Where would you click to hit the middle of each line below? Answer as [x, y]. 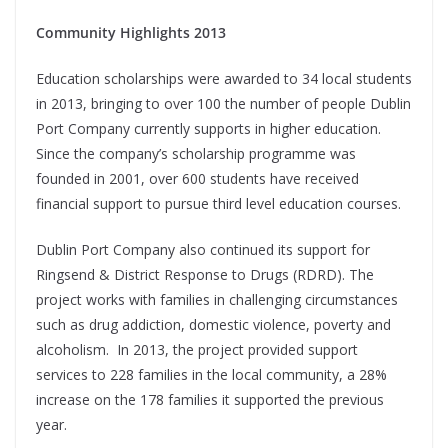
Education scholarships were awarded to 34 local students [224, 79]
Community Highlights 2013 [131, 33]
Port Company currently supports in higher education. [208, 129]
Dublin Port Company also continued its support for [203, 250]
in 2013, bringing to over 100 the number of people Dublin [223, 104]
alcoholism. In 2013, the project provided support [197, 350]
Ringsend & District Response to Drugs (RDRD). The [205, 275]
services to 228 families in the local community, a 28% [211, 375]
